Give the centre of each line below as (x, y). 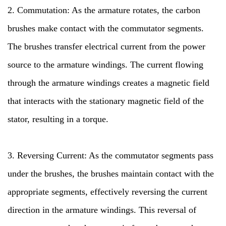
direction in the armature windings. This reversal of (102, 210)
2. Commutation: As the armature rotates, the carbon (104, 10)
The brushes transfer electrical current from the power (106, 46)
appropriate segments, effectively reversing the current (107, 192)
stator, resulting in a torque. (58, 119)
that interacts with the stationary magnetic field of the (106, 101)
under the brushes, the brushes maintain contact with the (111, 174)
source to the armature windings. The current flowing (105, 65)
